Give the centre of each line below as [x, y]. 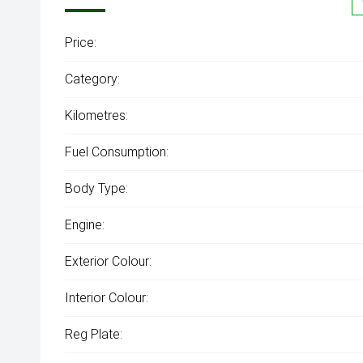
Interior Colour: [107, 298]
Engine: [85, 225]
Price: [81, 43]
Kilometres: [96, 116]
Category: [92, 79]
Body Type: [96, 189]
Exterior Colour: [108, 262]
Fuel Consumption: [117, 152]
